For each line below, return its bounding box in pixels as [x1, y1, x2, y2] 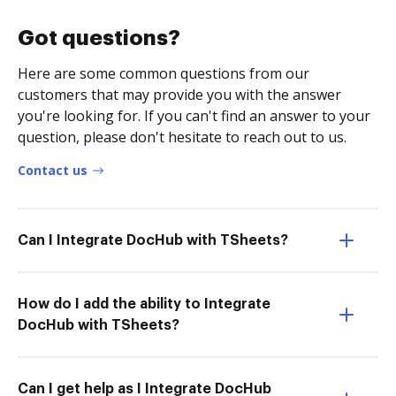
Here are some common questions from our [18, 63, 309, 83]
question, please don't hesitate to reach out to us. [18, 126, 346, 147]
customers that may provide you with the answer [18, 84, 341, 104]
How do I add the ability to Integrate [18, 296, 270, 311]
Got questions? [18, 27, 180, 49]
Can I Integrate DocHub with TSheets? [18, 232, 288, 247]
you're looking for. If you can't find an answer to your [18, 105, 370, 126]
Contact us [18, 161, 88, 179]
